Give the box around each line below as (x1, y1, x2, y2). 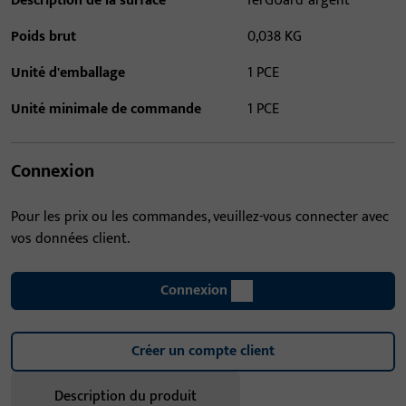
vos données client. (11, 227, 130, 251)
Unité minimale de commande (11, 97, 201, 121)
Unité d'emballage (11, 61, 125, 85)
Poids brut (11, 24, 76, 49)
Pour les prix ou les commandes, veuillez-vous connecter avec (11, 205, 389, 229)
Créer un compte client (131, 339, 275, 363)
